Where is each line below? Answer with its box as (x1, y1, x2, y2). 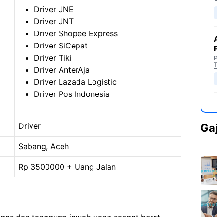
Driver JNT (34, 16, 74, 26)
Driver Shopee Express (34, 29, 118, 38)
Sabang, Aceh (18, 141, 69, 151)
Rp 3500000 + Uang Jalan (18, 162, 116, 171)
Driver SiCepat (34, 41, 88, 50)
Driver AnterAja (34, 65, 90, 75)
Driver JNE (34, 4, 74, 14)
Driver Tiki (34, 53, 72, 62)
